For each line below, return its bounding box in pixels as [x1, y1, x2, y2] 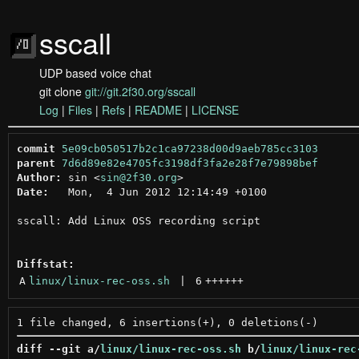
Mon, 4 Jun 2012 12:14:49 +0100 [48, 185, 267, 198]
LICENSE [192, 102, 239, 118]
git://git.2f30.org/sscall [85, 83, 196, 99]
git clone [39, 83, 85, 99]
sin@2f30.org [99, 171, 177, 184]
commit [16, 142, 55, 155]
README [135, 102, 182, 118]
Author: [16, 171, 62, 184]
